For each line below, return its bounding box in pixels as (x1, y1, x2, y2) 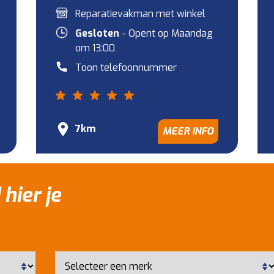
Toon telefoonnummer (75, 61, 177, 74)
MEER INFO (163, 125, 214, 138)
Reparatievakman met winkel (75, 7, 206, 20)
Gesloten (75, 27, 119, 40)
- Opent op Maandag (119, 27, 213, 40)
